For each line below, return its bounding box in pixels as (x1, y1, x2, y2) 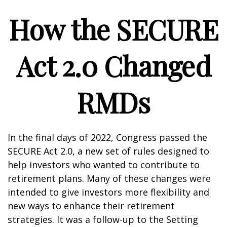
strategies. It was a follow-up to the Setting (8, 213, 198, 225)
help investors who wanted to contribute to (8, 159, 200, 171)
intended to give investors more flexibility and (8, 186, 209, 198)
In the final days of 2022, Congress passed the (8, 131, 207, 143)
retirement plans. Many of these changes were (8, 172, 211, 184)
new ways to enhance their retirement (8, 200, 175, 212)
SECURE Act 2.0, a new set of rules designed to (8, 145, 209, 157)
